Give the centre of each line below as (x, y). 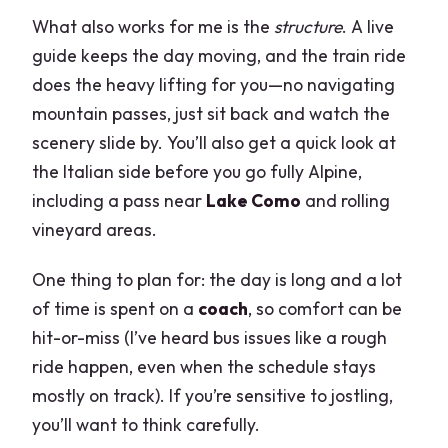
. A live (368, 26)
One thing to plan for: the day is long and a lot (217, 279)
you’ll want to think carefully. (146, 424)
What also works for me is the (153, 26)
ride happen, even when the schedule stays (204, 366)
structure (308, 26)
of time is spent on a (115, 308)
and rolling (346, 200)
